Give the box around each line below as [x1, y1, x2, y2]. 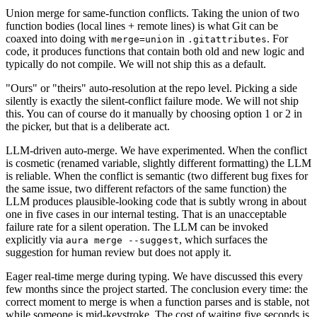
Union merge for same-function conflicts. [6, 6, 189, 19]
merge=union [111, 33, 173, 45]
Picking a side [232, 81, 297, 94]
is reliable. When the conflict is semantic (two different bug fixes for [6, 169, 308, 182]
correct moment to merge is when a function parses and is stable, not [6, 295, 309, 308]
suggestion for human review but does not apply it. [6, 246, 231, 258]
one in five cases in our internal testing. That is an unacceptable [6, 207, 287, 220]
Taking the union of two [189, 6, 299, 19]
